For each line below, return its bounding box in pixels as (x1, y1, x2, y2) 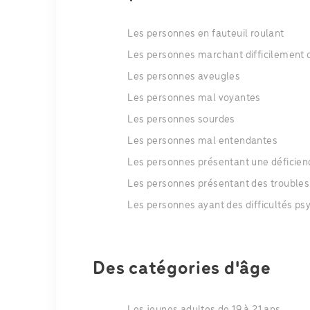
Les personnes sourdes (127, 114, 235, 126)
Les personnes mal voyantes (127, 93, 261, 104)
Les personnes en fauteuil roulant (127, 28, 284, 40)
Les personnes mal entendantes (127, 136, 277, 147)
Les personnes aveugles (127, 71, 241, 83)
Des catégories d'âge (93, 259, 271, 280)
